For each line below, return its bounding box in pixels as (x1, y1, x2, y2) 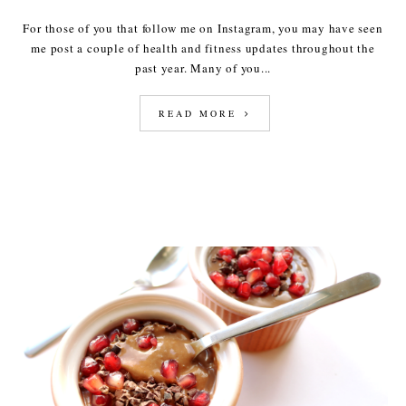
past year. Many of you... (134, 60, 272, 77)
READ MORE (158, 107, 242, 121)
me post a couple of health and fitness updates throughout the (31, 40, 375, 57)
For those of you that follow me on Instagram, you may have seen (23, 20, 383, 37)
